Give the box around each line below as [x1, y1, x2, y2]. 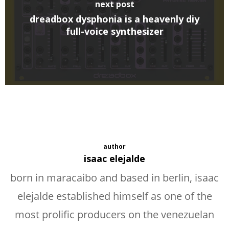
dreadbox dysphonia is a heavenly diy [30, 13, 199, 25]
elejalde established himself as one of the [17, 189, 212, 203]
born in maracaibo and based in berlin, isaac [10, 171, 219, 185]
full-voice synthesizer [65, 25, 164, 37]
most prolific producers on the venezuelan [15, 208, 214, 221]
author [103, 142, 126, 151]
